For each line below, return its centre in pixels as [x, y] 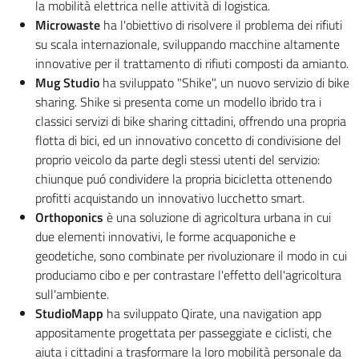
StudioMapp [71, 313]
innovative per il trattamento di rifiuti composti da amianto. [192, 63]
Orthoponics [71, 217]
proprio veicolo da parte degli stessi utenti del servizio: [177, 159]
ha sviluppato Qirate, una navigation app [214, 313]
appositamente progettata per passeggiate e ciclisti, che [184, 332]
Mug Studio [67, 82]
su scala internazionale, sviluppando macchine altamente [188, 44]
